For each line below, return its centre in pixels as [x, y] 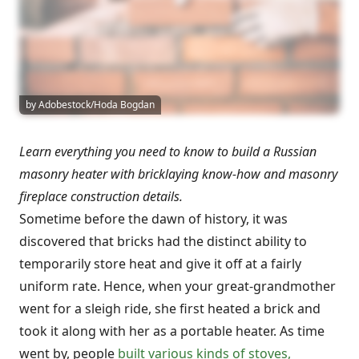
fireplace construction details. [101, 196]
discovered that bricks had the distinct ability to [163, 241]
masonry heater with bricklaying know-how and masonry [178, 173]
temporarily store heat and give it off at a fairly [160, 263]
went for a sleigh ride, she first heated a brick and [170, 308]
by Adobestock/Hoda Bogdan [90, 104]
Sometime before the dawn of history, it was [153, 218]
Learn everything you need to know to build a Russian [168, 151]
